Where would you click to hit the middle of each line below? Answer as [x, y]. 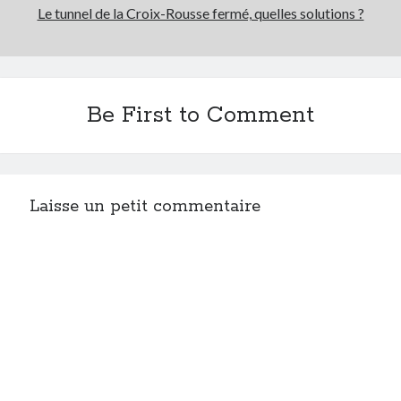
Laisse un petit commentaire [145, 207]
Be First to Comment [200, 116]
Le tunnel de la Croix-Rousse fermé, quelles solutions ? [200, 13]
